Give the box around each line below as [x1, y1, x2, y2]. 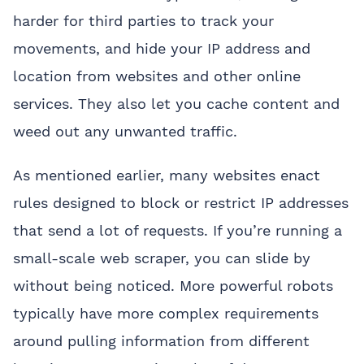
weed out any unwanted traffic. [13, 122, 237, 140]
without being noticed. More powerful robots [13, 276, 333, 294]
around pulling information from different [13, 331, 310, 349]
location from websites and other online [13, 67, 301, 84]
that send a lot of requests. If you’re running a [13, 221, 342, 239]
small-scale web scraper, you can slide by [13, 249, 310, 266]
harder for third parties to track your [13, 11, 274, 29]
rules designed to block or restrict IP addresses [13, 193, 349, 211]
